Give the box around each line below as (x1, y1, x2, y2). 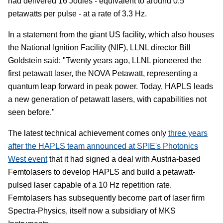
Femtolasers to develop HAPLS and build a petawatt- (8, 167, 195, 176)
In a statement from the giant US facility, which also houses (8, 30, 214, 39)
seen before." (8, 108, 55, 116)
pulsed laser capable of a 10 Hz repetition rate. (8, 180, 172, 189)
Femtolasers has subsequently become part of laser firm (8, 193, 205, 202)
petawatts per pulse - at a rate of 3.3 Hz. (8, 9, 147, 18)
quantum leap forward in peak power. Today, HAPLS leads (8, 82, 213, 91)
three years (168, 128, 208, 137)
